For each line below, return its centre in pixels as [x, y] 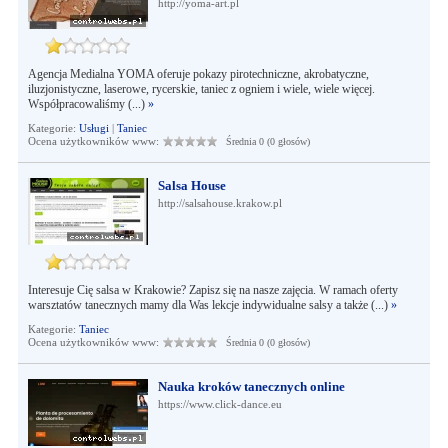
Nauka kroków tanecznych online [251, 386]
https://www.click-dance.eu [219, 404]
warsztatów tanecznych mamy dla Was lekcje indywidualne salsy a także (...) [209, 305]
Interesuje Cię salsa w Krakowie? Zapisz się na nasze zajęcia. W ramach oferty [212, 290]
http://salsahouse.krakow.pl [219, 203]
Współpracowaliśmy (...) [87, 104]
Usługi [93, 128]
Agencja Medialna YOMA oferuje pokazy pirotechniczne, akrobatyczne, [198, 74]
